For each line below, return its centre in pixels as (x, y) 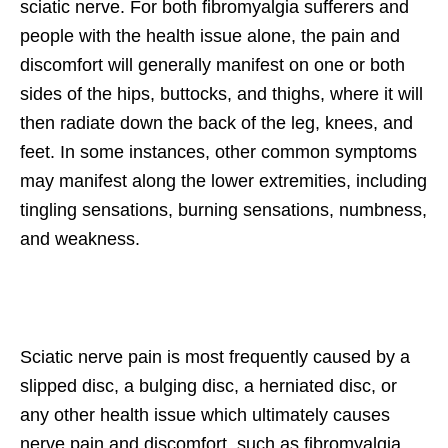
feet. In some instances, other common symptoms (218, 152)
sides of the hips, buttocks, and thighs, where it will (221, 94)
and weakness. (80, 239)
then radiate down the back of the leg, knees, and (216, 123)
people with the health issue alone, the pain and (210, 36)
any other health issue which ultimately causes (205, 415)
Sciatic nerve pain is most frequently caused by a (215, 357)
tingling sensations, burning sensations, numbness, (223, 210)
